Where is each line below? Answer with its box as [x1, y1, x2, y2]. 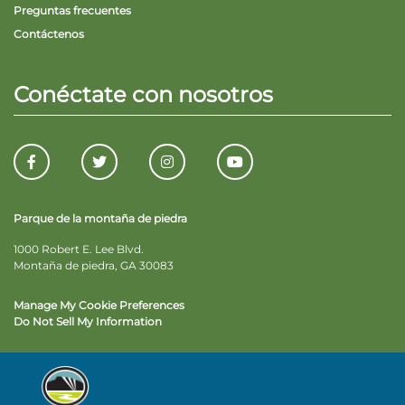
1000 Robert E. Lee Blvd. [14, 242, 144, 256]
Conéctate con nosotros [14, 81, 273, 108]
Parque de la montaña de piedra [14, 212, 187, 225]
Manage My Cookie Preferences [14, 298, 184, 312]
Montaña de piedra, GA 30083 [14, 259, 174, 272]
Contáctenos [14, 27, 84, 41]
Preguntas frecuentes [14, 4, 131, 17]
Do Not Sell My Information [14, 315, 162, 328]
